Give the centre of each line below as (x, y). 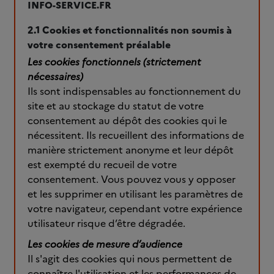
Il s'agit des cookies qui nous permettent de (130, 259)
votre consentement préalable (100, 44)
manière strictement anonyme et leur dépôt (131, 150)
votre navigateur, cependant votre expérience (135, 209)
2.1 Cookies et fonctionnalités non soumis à (130, 29)
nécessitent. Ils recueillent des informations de (136, 135)
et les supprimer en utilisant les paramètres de (135, 194)
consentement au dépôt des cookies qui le (127, 120)
